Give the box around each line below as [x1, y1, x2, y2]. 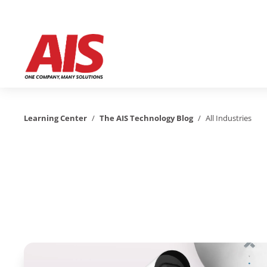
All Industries [205, 113, 252, 123]
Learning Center [23, 113, 87, 123]
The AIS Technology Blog [99, 113, 193, 123]
